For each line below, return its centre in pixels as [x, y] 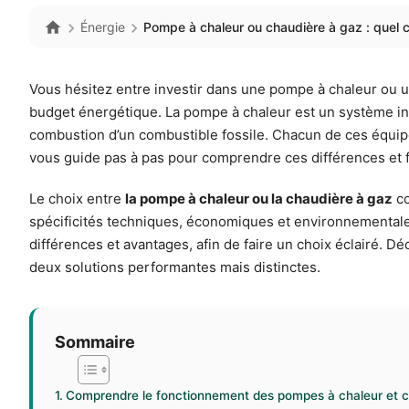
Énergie [103, 27]
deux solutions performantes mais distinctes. [175, 267]
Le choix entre [77, 199]
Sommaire [95, 342]
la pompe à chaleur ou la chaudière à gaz [259, 199]
